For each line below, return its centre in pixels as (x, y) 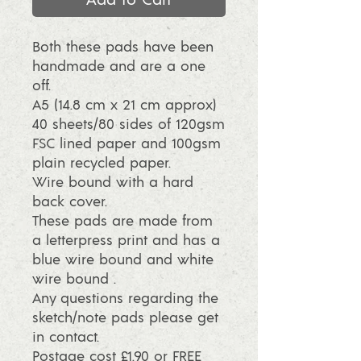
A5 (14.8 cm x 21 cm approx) (124, 104)
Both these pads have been (123, 46)
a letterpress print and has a (126, 240)
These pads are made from (122, 220)
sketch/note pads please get (125, 317)
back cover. (70, 201)
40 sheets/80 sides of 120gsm (129, 124)
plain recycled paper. (102, 162)
